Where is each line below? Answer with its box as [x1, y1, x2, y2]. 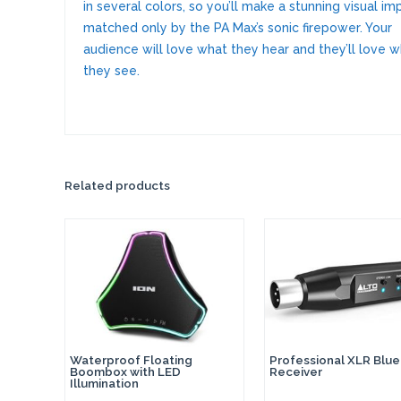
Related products [64, 177, 170, 192]
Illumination [70, 375, 139, 390]
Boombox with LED [70, 363, 181, 379]
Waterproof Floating [70, 352, 192, 367]
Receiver [269, 363, 323, 379]
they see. [83, 63, 140, 78]
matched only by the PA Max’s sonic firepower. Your [83, 20, 392, 35]
